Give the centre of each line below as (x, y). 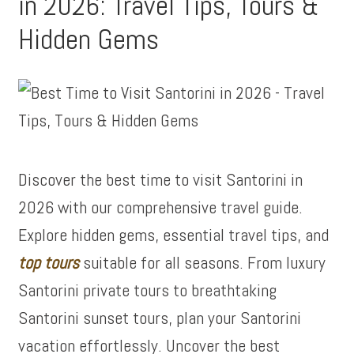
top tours (49, 262)
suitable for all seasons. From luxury (203, 262)
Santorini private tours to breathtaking (148, 290)
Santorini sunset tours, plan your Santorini (160, 318)
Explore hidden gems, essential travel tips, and (174, 235)
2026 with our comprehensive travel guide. (161, 207)
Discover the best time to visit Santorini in (161, 179)
